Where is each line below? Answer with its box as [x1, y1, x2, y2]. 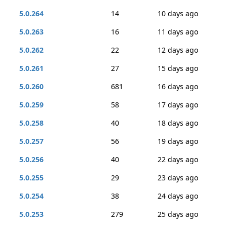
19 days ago [158, 136, 198, 146]
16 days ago [158, 82, 198, 91]
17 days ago [158, 100, 198, 109]
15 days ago [158, 63, 198, 73]
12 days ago [158, 45, 198, 55]
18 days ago [158, 118, 198, 128]
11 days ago [158, 27, 198, 36]
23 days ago [158, 173, 198, 182]
